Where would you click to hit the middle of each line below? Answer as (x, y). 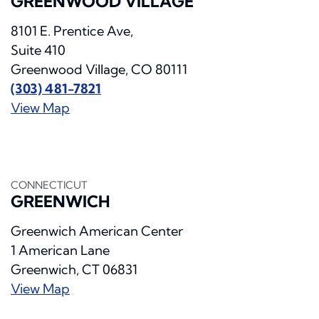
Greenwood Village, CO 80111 (99, 70)
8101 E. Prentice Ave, (72, 31)
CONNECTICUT (49, 185)
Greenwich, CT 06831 (74, 270)
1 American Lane (60, 251)
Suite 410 (38, 51)
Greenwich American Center (97, 231)
